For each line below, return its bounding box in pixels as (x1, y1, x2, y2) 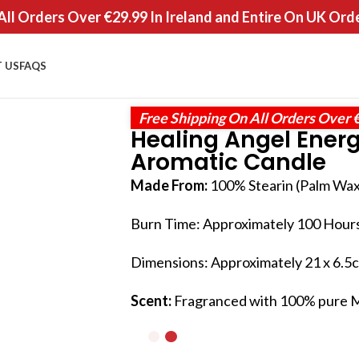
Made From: (131, 176, 210, 194)
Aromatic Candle (131, 147, 326, 178)
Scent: (131, 292, 174, 309)
